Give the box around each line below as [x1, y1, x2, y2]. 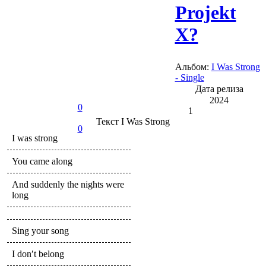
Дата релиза [195, 83, 243, 94]
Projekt [175, 1, 236, 23]
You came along [12, 156, 72, 166]
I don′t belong [12, 248, 64, 259]
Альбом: [175, 61, 211, 72]
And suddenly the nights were [12, 179, 124, 189]
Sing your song [12, 225, 69, 236]
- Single [175, 72, 204, 83]
